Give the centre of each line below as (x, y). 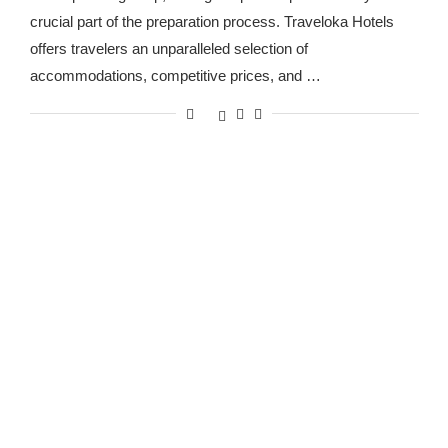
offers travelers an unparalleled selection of (168, 48)
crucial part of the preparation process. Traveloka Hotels (211, 21)
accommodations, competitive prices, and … (175, 75)
